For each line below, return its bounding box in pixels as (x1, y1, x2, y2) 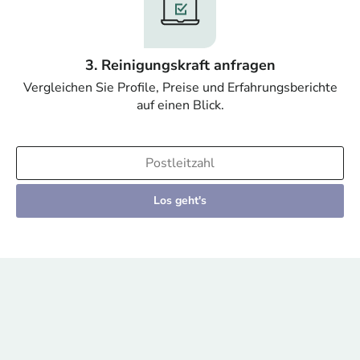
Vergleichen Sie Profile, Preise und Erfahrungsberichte (22, 79, 337, 97)
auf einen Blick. (136, 96, 224, 115)
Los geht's (153, 193, 207, 209)
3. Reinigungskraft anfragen (84, 55, 276, 76)
